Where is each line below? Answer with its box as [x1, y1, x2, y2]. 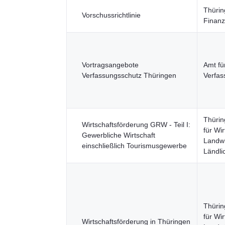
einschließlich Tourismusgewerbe [82, 142, 187, 150]
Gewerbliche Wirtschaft [82, 131, 155, 139]
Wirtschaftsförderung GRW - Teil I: [82, 121, 190, 129]
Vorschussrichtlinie [82, 11, 141, 19]
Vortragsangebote [82, 61, 139, 69]
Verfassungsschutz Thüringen [82, 71, 176, 79]
